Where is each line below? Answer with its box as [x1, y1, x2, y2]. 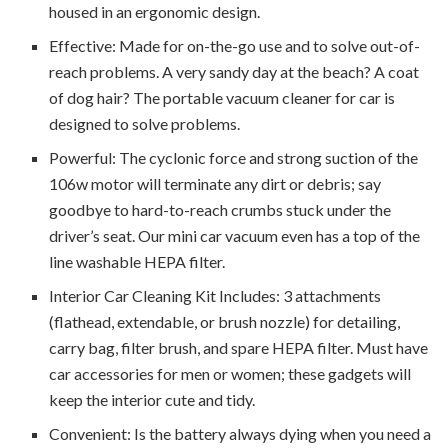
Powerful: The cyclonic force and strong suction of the [49, 147, 419, 167]
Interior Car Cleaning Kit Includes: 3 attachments [49, 285, 382, 305]
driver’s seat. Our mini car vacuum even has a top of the [49, 225, 421, 245]
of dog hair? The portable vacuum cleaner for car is [49, 87, 396, 107]
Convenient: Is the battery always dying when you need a [49, 423, 432, 443]
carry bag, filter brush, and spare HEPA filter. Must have [49, 337, 429, 357]
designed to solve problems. [49, 113, 241, 133]
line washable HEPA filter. [49, 251, 226, 271]
